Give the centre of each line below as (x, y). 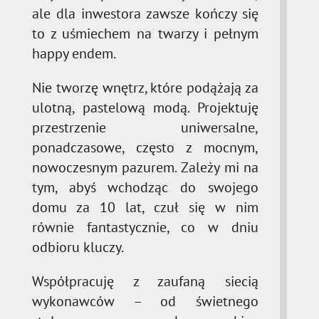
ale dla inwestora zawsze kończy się (145, 13)
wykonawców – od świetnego (145, 301)
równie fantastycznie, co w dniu (145, 227)
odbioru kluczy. (78, 247)
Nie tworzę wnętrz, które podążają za (145, 87)
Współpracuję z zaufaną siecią (145, 281)
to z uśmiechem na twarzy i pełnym (145, 33)
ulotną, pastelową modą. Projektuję (145, 107)
